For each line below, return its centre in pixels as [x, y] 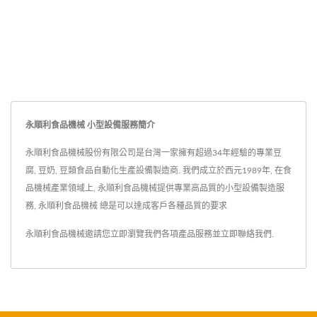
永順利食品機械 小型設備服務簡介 [90, 125]
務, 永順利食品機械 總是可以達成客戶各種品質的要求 [126, 206]
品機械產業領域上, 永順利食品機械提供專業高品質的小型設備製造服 [155, 189]
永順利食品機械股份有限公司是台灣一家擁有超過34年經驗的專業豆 [154, 153]
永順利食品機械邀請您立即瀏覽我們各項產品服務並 [123, 235]
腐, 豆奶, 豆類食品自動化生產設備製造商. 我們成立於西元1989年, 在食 [158, 171]
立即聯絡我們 [246, 235]
